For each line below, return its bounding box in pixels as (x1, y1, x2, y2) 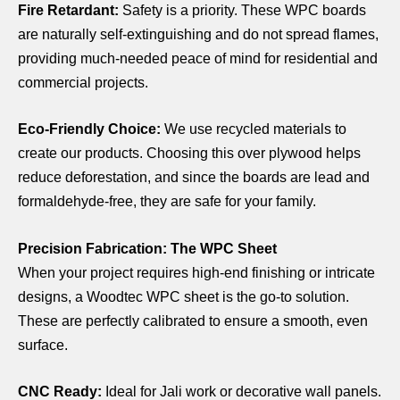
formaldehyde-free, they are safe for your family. (18, 194, 316, 210)
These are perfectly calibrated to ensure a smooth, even (18, 312, 368, 329)
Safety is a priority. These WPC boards (119, 2, 366, 18)
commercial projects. (18, 74, 148, 90)
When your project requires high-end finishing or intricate (18, 264, 375, 280)
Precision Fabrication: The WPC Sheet (18, 240, 277, 256)
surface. (18, 337, 68, 353)
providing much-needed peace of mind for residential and (18, 50, 378, 66)
